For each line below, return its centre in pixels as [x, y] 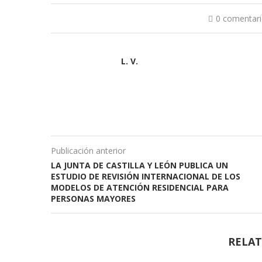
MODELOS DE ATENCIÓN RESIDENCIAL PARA [140, 188]
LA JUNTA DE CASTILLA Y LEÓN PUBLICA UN [139, 166]
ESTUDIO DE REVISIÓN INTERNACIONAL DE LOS [146, 177]
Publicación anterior [88, 151]
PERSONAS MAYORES [93, 199]
